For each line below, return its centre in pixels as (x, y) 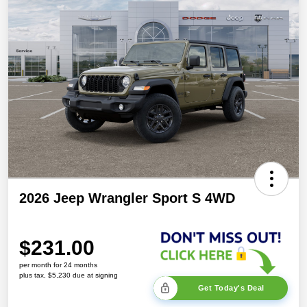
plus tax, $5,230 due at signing (69, 275)
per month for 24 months (58, 265)
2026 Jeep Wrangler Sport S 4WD (127, 198)
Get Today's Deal (231, 287)
